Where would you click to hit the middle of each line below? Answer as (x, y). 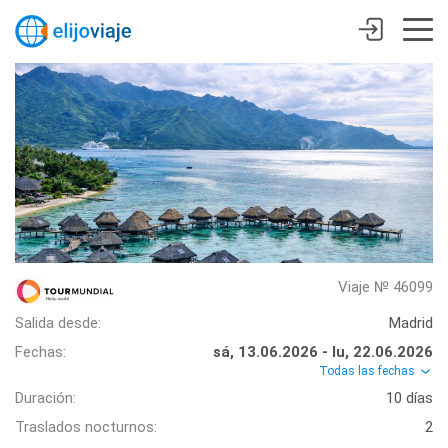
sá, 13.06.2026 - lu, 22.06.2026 (323, 352)
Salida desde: (58, 323)
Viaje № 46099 (385, 287)
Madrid (411, 323)
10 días (409, 398)
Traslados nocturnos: (86, 427)
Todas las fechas (368, 371)
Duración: (45, 398)
